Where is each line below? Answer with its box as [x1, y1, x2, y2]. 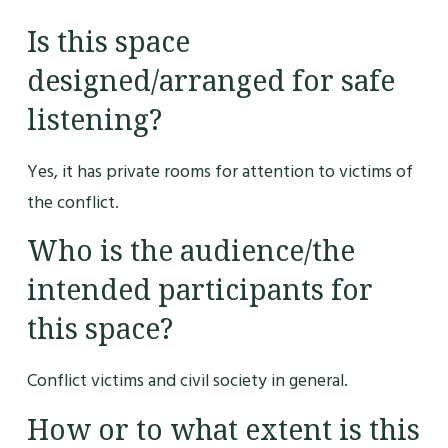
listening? [26, 102, 162, 139]
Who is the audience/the [26, 233, 355, 270]
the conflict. [26, 188, 119, 218]
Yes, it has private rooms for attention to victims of [26, 157, 413, 187]
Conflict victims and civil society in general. [26, 366, 348, 396]
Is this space [26, 24, 190, 61]
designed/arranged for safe [26, 63, 395, 100]
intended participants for [26, 272, 373, 309]
